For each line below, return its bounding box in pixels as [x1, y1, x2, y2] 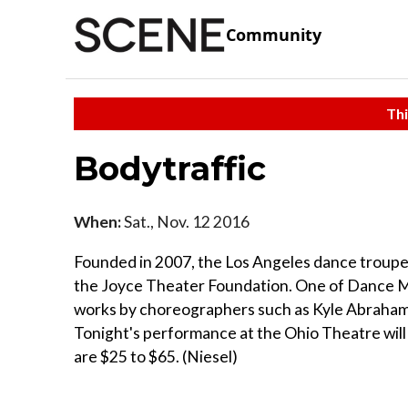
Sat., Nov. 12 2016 [121, 211, 250, 231]
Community [226, 24, 321, 46]
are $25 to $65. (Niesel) [74, 346, 238, 366]
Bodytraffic [74, 148, 266, 189]
